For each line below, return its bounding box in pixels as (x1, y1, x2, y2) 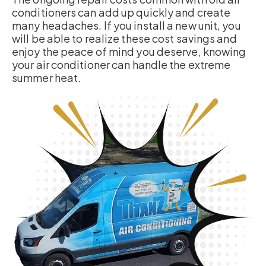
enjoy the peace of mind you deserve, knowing (12, 45, 246, 59)
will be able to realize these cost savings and (12, 31, 237, 46)
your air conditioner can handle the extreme (12, 58, 231, 72)
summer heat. (12, 71, 81, 85)
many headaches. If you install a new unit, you (12, 18, 241, 33)
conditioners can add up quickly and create (12, 5, 231, 20)
